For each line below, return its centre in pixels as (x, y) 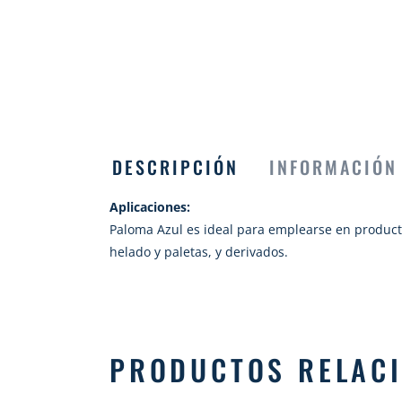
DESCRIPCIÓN (175, 167)
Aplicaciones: (150, 207)
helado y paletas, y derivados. (199, 252)
